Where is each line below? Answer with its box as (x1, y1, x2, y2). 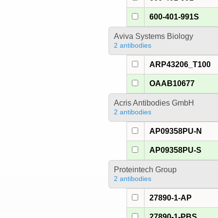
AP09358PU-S (149, 146, 202, 155)
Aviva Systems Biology (113, 32, 193, 41)
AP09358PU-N (149, 127, 202, 136)
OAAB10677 (149, 79, 195, 88)
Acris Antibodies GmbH (113, 99, 194, 108)
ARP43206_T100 (149, 60, 211, 69)
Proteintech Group (113, 165, 177, 174)
